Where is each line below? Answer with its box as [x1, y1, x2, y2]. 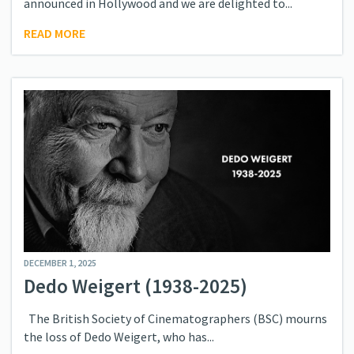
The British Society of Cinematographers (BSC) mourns [24, 311, 327, 327]
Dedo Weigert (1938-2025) [24, 273, 247, 299]
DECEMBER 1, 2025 [24, 257, 96, 269]
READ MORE [24, 25, 85, 42]
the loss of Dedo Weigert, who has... [24, 329, 214, 345]
